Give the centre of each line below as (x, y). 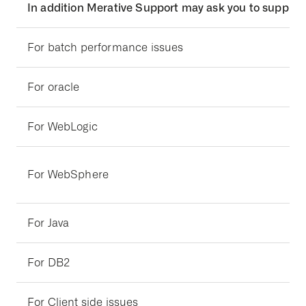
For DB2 (49, 263)
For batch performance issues (106, 47)
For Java (48, 223)
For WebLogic (62, 127)
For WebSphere (68, 175)
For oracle (54, 87)
